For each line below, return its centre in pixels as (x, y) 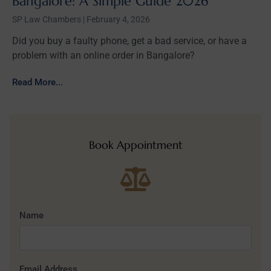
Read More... (38, 82)
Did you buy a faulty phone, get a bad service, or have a (129, 41)
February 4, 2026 (117, 19)
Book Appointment (135, 145)
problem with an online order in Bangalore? (103, 55)
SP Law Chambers (47, 19)
